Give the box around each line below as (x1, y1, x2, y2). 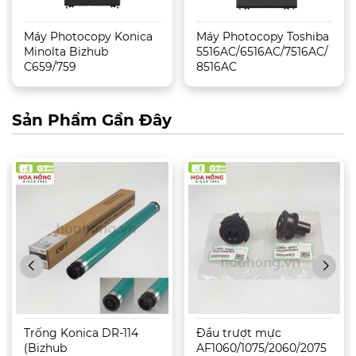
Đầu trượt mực (195, 326, 281, 341)
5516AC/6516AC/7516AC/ (195, 44, 328, 59)
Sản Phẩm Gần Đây (12, 110, 172, 130)
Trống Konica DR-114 (24, 326, 138, 341)
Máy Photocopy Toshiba (195, 29, 329, 44)
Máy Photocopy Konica (24, 29, 153, 44)
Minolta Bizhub (24, 44, 108, 59)
